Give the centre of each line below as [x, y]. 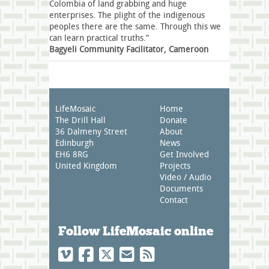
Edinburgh [74, 142]
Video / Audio [186, 177]
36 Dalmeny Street [91, 131]
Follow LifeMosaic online [136, 231]
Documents [181, 188]
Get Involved [184, 154]
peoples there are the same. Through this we [135, 26]
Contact [174, 199]
